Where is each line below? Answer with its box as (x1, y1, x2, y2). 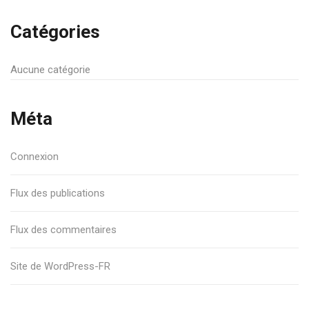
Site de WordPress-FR (10, 260, 110, 272)
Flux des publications (10, 187, 105, 199)
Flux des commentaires (10, 223, 117, 236)
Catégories (10, 21, 100, 42)
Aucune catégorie (10, 63, 90, 76)
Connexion (10, 150, 59, 163)
